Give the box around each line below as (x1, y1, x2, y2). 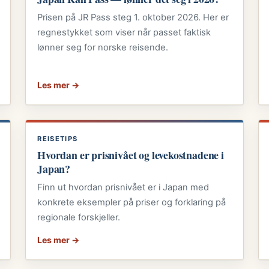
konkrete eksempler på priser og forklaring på (37, 197, 226, 208)
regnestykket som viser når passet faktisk (37, 27, 211, 38)
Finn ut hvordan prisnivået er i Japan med (37, 182, 210, 193)
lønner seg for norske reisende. (37, 42, 169, 53)
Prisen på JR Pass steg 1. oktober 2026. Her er (37, 12, 229, 23)
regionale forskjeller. (37, 212, 121, 223)
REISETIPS (37, 134, 78, 143)
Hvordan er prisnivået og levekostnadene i (37, 147, 224, 163)
